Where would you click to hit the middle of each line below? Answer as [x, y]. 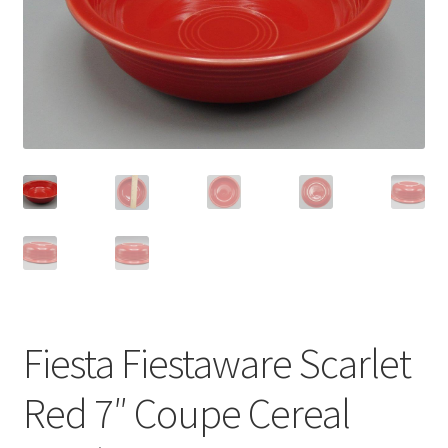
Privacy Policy [69, 18]
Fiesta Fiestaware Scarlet [216, 362]
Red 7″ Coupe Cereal [186, 412]
